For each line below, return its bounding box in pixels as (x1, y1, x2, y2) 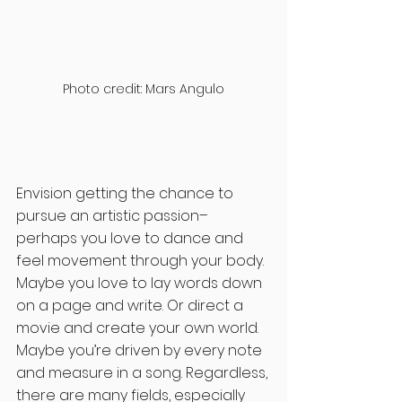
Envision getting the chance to (16, 183, 237, 205)
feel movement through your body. (16, 250, 267, 272)
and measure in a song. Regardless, (16, 363, 271, 384)
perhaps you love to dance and (16, 228, 247, 249)
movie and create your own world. (16, 318, 262, 339)
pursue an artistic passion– (16, 205, 212, 227)
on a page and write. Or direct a (16, 295, 247, 317)
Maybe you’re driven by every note (16, 340, 266, 362)
